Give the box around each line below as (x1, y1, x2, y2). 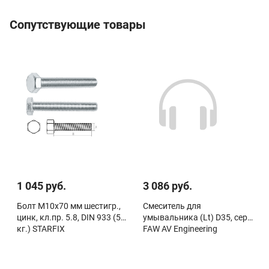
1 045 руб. (17, 179, 66, 192)
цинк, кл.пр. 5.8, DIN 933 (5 (17, 212, 121, 222)
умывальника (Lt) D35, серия (143, 212, 257, 222)
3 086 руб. (143, 179, 192, 192)
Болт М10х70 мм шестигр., (17, 201, 121, 211)
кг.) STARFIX (17, 223, 65, 234)
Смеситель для (143, 201, 201, 211)
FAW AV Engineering (143, 223, 217, 234)
